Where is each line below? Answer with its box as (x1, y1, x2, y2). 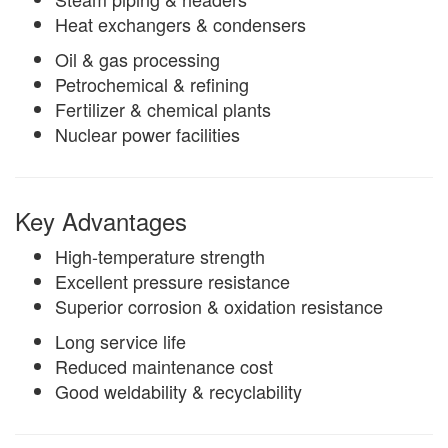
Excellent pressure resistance (55, 268, 290, 295)
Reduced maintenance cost (55, 353, 273, 380)
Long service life (55, 328, 186, 355)
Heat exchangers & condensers (55, 11, 306, 38)
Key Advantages (15, 203, 187, 239)
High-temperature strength (55, 243, 265, 270)
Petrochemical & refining (55, 71, 249, 98)
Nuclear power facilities (55, 121, 240, 148)
